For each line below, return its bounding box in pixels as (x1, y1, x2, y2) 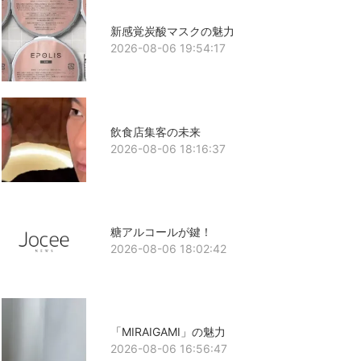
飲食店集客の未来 (110, 124, 201, 139)
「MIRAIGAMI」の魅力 (110, 325, 226, 339)
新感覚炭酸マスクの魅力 (110, 24, 234, 39)
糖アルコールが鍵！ (110, 224, 212, 239)
